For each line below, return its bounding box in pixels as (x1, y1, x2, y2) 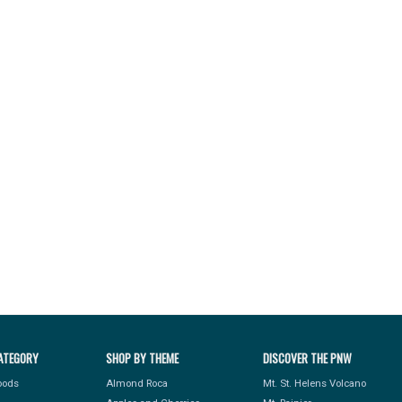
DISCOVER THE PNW (262, 349, 352, 368)
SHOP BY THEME (105, 349, 179, 368)
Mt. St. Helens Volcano (262, 376, 366, 389)
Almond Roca (105, 376, 168, 389)
